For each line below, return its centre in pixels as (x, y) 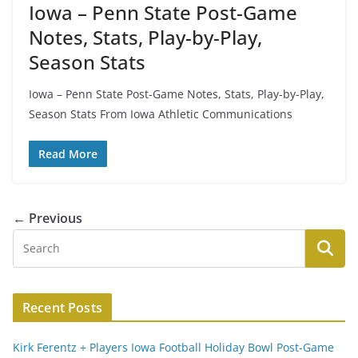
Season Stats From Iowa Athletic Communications (161, 113)
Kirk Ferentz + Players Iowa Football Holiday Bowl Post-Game (173, 347)
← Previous (48, 218)
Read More (68, 153)
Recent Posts (62, 307)
